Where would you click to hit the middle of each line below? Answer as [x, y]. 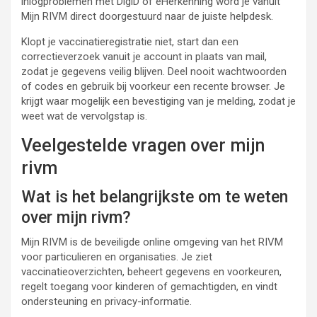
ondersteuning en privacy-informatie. [106, 301]
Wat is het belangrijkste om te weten [155, 197]
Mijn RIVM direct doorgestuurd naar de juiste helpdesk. [147, 16]
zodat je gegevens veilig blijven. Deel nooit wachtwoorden [154, 71]
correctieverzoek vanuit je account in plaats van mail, [144, 57]
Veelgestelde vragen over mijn [143, 145]
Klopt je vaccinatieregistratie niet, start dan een [130, 42]
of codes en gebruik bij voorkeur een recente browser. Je [153, 86]
